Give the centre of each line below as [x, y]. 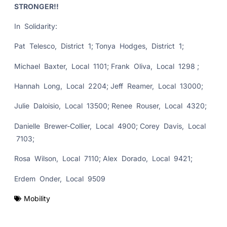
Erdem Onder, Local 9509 [61, 178]
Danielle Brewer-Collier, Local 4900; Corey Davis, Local [110, 126]
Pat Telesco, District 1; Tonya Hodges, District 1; [99, 46]
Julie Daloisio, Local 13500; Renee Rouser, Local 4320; [110, 106]
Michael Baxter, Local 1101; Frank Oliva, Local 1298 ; [107, 66]
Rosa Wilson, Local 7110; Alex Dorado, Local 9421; [103, 159]
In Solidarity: [36, 26]
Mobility [37, 199]
